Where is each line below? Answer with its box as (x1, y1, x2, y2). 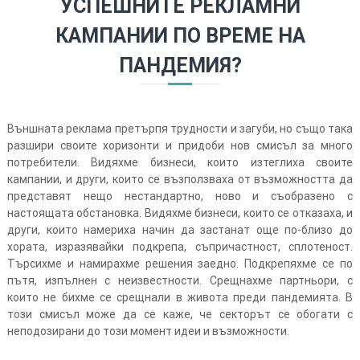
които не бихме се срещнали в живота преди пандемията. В (6, 290, 354, 304)
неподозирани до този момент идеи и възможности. (6, 324, 289, 337)
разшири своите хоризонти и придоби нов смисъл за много (6, 138, 354, 152)
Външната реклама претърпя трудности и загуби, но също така (6, 121, 354, 135)
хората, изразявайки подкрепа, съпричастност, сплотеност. (6, 239, 354, 253)
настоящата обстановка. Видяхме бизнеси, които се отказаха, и (6, 206, 354, 219)
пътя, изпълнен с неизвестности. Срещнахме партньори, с (6, 273, 354, 287)
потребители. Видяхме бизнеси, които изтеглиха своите (6, 155, 354, 169)
